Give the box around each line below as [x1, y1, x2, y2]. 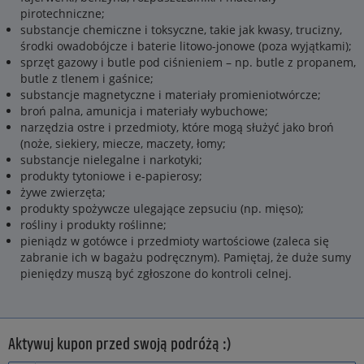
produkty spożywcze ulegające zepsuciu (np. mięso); [20, 201, 304, 216]
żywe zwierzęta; [20, 184, 106, 200]
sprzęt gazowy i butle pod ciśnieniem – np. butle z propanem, [20, 54, 356, 70]
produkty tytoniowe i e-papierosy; [20, 168, 202, 184]
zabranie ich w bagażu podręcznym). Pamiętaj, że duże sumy [20, 249, 351, 265]
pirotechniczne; [20, 6, 105, 21]
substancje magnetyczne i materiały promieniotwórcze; [20, 87, 321, 102]
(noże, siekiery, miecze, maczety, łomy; [20, 136, 226, 151]
